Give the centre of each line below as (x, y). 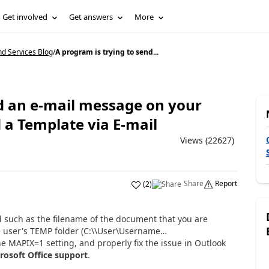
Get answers (91, 17)
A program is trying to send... (107, 52)
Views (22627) (207, 140)
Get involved (25, 17)
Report (226, 183)
